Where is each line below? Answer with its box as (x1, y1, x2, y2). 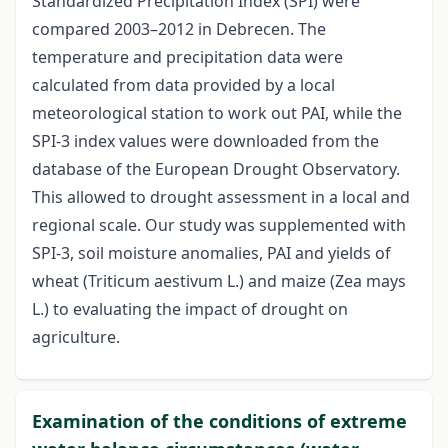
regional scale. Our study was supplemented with (32, 214, 406, 237)
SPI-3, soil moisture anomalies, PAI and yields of (32, 242, 391, 265)
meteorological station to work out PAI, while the (32, 102, 402, 125)
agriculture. (32, 326, 120, 349)
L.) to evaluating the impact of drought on (32, 298, 348, 321)
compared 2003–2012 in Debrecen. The (32, 18, 326, 41)
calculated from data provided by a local (32, 74, 335, 97)
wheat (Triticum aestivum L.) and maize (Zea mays (32, 270, 406, 293)
